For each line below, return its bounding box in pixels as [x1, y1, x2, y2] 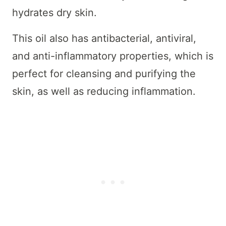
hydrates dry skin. [12, 6, 97, 19]
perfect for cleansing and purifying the [12, 67, 196, 80]
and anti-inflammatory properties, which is [12, 49, 213, 62]
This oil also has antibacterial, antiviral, [12, 32, 196, 44]
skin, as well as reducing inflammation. [12, 85, 196, 97]
